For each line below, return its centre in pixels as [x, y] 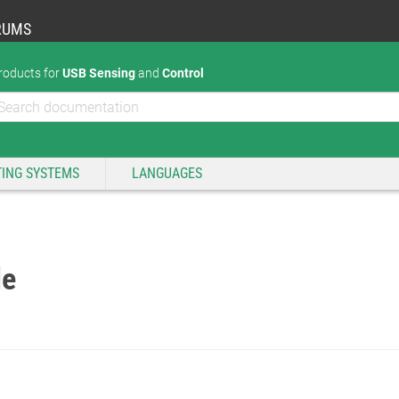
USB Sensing [99, 73]
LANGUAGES [167, 173]
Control [183, 73]
